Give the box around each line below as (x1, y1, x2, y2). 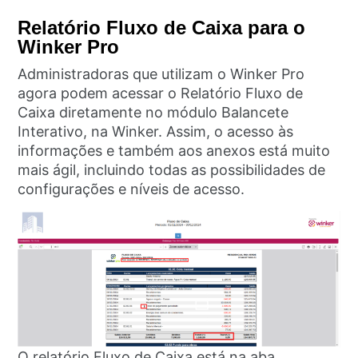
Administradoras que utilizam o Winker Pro (18, 66, 305, 83)
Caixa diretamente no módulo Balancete (18, 104, 289, 121)
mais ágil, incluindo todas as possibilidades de (18, 161, 326, 179)
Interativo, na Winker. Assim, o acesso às (18, 123, 294, 141)
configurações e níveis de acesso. (18, 181, 249, 198)
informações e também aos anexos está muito (18, 142, 331, 160)
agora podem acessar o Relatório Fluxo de (18, 85, 304, 102)
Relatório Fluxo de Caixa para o (18, 17, 306, 39)
